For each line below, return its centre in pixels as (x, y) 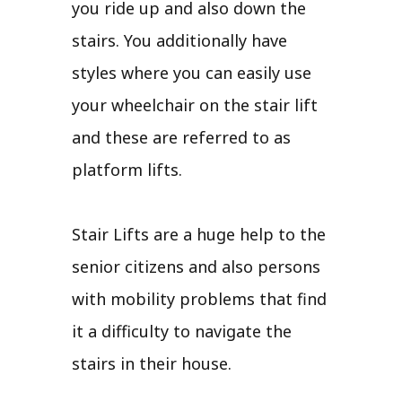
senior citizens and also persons (196, 266)
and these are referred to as (181, 137)
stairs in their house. (152, 363)
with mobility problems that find (199, 298)
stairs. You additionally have (179, 40)
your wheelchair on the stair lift (195, 105)
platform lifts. (127, 169)
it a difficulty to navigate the (182, 331)
